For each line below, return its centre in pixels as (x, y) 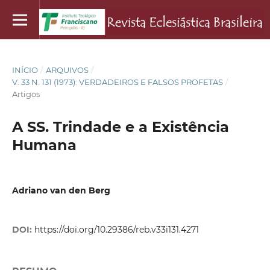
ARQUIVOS (67, 70)
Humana (44, 145)
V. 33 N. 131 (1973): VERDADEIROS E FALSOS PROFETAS (117, 82)
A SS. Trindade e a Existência (120, 127)
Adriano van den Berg (61, 190)
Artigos (26, 94)
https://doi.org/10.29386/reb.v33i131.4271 (116, 230)
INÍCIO (25, 70)
